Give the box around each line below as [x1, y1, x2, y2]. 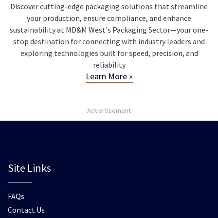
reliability [92, 59, 126, 70]
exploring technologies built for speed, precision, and [20, 48, 198, 58]
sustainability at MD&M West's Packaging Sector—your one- [10, 24, 208, 35]
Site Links [8, 161, 51, 175]
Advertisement [87, 106, 131, 115]
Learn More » [85, 70, 133, 82]
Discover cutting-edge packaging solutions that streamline [10, 1, 208, 11]
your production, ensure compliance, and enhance [27, 13, 191, 23]
